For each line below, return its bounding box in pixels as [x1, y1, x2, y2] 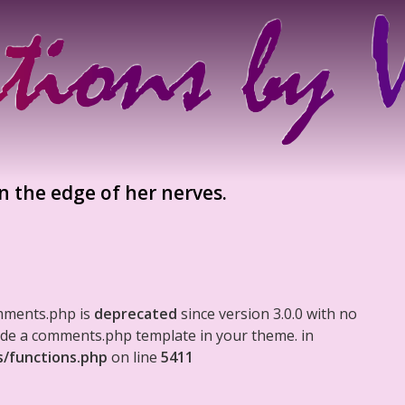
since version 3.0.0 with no [177, 304, 357, 324]
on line [108, 347, 161, 367]
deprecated [94, 304, 177, 324]
